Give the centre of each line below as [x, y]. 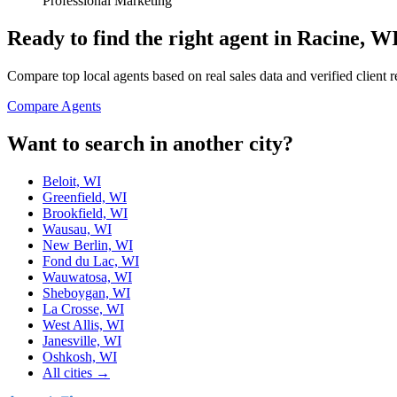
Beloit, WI [72, 182]
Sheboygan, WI [86, 293]
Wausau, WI [77, 230]
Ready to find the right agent [138, 39]
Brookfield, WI [85, 214]
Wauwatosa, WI [87, 277]
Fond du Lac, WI [91, 261]
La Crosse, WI [83, 309]
